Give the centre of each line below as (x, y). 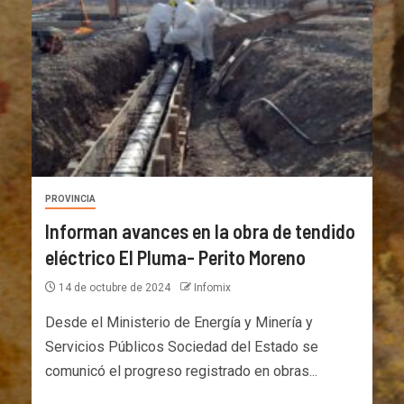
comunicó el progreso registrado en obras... (181, 371)
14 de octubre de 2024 (115, 287)
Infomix (212, 287)
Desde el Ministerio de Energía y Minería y (179, 322)
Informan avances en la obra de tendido (200, 230)
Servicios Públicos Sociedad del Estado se (182, 346)
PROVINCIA (70, 198)
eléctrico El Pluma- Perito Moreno (175, 257)
